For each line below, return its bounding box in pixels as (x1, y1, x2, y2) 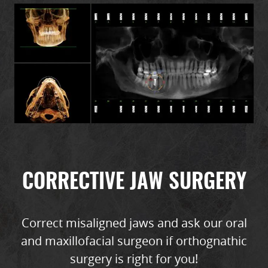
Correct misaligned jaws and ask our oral (21, 215, 247, 231)
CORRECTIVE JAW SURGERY (22, 172, 246, 193)
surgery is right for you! (70, 251, 198, 267)
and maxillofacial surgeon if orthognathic (21, 233, 247, 249)
